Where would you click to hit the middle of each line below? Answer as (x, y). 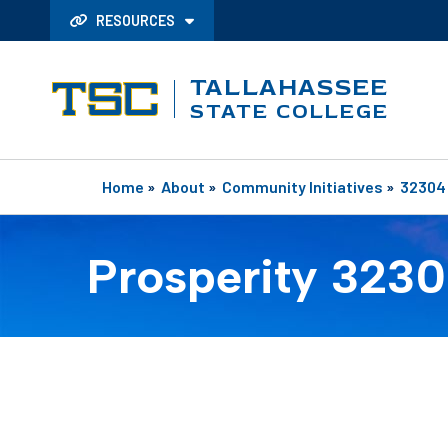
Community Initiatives (302, 186)
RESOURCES (135, 20)
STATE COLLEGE (290, 111)
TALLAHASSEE (289, 87)
